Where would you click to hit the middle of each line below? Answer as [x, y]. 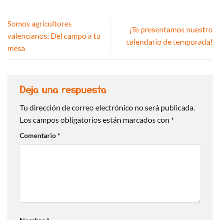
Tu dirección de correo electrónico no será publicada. [107, 108]
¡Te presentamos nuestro [171, 29]
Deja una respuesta [65, 89]
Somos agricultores [40, 23]
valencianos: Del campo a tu [54, 35]
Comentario [39, 136]
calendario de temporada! [169, 41]
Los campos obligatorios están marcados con [95, 120]
